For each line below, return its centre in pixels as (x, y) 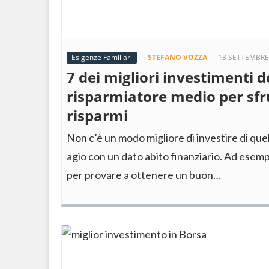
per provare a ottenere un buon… (144, 175)
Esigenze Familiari (102, 57)
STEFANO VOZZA (177, 57)
